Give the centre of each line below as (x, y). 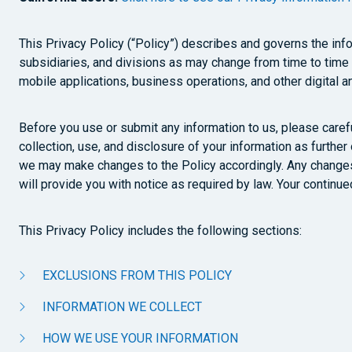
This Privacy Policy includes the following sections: (160, 231)
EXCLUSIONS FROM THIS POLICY (137, 275)
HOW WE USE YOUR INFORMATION (140, 338)
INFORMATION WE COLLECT (122, 307)
